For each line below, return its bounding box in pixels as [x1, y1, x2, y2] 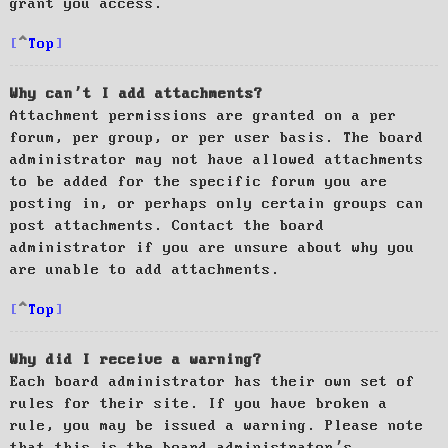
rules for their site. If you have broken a [10, 395, 388, 412]
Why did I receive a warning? [10, 351, 262, 368]
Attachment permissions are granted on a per [10, 107, 397, 124]
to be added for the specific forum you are [10, 173, 388, 190]
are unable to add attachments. [10, 261, 280, 278]
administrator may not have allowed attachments [10, 151, 424, 168]
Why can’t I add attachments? [10, 85, 263, 102]
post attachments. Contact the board [10, 217, 325, 234]
